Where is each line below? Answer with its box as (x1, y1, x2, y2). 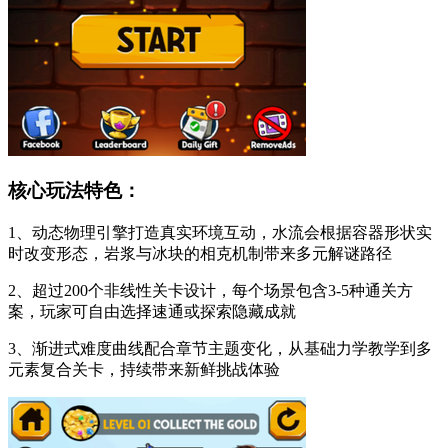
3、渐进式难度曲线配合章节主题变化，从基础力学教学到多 (8, 340, 432, 357)
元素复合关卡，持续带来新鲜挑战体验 (8, 361, 280, 378)
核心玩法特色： (8, 180, 141, 202)
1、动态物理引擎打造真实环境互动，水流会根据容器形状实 (8, 224, 432, 241)
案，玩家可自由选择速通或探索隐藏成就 (8, 303, 296, 320)
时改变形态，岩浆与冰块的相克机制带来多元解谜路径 (8, 245, 392, 262)
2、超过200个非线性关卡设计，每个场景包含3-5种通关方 (8, 282, 413, 299)
